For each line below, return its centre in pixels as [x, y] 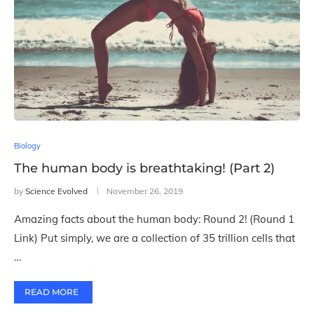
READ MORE [52, 292]
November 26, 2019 [145, 191]
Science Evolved [56, 191]
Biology [27, 146]
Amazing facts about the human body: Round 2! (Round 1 [154, 219]
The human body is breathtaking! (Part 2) [144, 168]
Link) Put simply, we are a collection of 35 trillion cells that [155, 238]
